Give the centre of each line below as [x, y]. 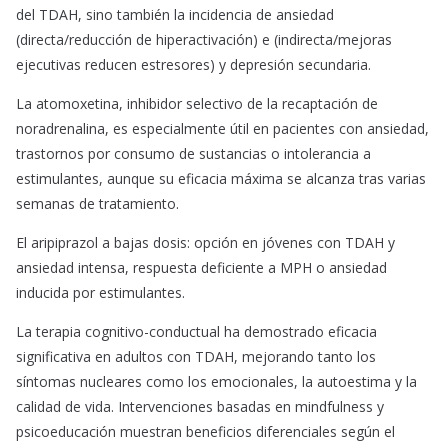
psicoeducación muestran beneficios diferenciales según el [205, 432]
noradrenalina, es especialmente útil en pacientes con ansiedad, [222, 129]
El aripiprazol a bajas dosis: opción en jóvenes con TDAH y [205, 243]
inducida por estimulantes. [100, 293]
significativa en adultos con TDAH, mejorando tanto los [196, 357]
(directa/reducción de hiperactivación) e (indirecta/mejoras [204, 40]
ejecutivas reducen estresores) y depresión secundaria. [193, 65]
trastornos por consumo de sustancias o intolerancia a [193, 154]
